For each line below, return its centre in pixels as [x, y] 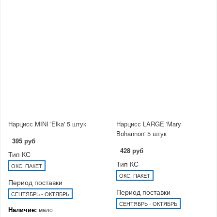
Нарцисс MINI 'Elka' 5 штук [47, 124]
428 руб [132, 150]
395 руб [24, 140]
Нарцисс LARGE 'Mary [149, 124]
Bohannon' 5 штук [141, 133]
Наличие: [23, 209]
